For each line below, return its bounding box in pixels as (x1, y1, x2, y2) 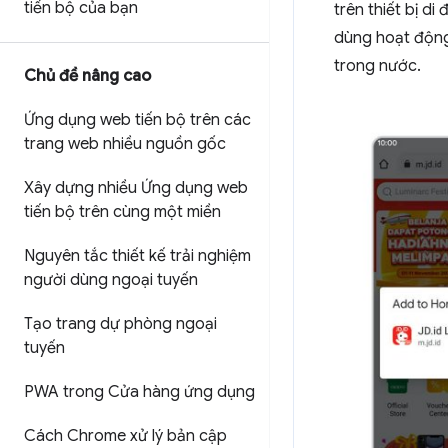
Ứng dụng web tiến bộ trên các (24, 110, 251, 130)
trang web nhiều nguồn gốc (24, 134, 226, 154)
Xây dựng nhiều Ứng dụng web (24, 178, 248, 198)
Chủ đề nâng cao (24, 66, 151, 86)
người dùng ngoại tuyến (24, 270, 198, 290)
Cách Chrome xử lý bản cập (24, 426, 227, 446)
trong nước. (334, 56, 421, 76)
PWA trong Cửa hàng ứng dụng (24, 382, 255, 402)
